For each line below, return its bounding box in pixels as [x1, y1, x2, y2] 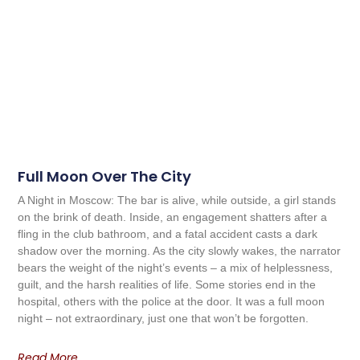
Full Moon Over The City [18, 166, 192, 187]
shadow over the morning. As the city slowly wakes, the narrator [18, 244, 342, 258]
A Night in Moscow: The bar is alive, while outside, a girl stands [18, 194, 337, 207]
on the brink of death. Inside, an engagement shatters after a [18, 211, 328, 224]
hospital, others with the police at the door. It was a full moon [18, 295, 325, 309]
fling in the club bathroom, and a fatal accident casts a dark [18, 227, 318, 241]
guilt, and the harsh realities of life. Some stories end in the [18, 278, 317, 292]
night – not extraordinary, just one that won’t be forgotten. [18, 312, 309, 325]
